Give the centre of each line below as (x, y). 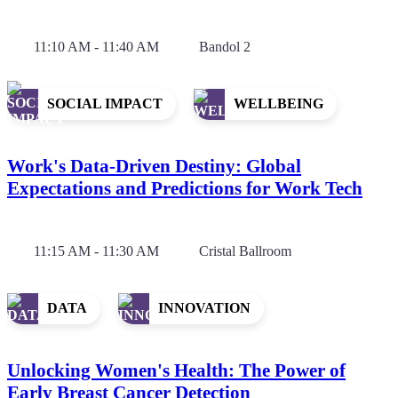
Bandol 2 (225, 46)
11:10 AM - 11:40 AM (96, 46)
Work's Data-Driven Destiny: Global (154, 166)
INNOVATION (204, 308)
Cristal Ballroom (245, 251)
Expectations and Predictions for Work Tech (185, 188)
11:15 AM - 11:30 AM (96, 251)
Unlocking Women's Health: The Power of (176, 370)
